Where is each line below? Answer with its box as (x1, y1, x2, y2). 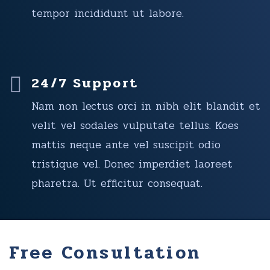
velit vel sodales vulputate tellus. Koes (31, 117, 239, 134)
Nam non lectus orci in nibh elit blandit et (31, 98, 260, 115)
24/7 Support (31, 72, 138, 93)
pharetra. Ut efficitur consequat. (31, 175, 202, 192)
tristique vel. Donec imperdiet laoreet (31, 155, 233, 172)
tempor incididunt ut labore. (31, 5, 184, 22)
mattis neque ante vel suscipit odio (31, 136, 221, 153)
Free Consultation (9, 239, 201, 267)
